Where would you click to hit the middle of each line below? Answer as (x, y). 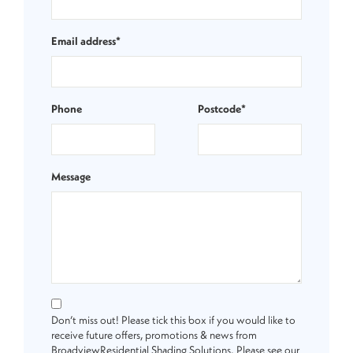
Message (71, 176)
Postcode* (221, 108)
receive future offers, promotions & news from (154, 334)
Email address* (86, 41)
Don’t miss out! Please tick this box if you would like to (173, 320)
